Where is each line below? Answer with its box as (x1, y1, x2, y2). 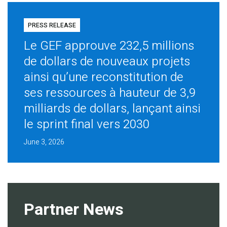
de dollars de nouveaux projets (23, 53, 190, 71)
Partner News (23, 197, 124, 221)
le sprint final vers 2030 (23, 116, 149, 134)
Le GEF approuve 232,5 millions (23, 37, 194, 55)
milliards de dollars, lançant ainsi (23, 100, 201, 118)
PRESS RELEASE (27, 21, 76, 30)
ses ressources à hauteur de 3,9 (23, 84, 196, 102)
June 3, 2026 (23, 137, 64, 148)
